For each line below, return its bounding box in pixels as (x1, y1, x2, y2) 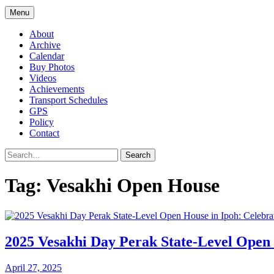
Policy (29, 117, 54, 127)
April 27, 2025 (5, 262, 62, 273)
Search (4, 148, 31, 158)
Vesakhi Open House (46, 174, 220, 197)
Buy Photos (29, 62, 75, 72)
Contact (29, 128, 59, 138)
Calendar (29, 51, 64, 61)
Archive (29, 40, 61, 50)
